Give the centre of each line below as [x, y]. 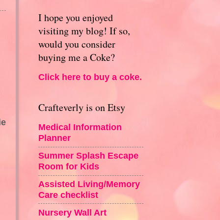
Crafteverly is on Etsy [82, 107]
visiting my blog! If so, [84, 30]
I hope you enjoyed [75, 17]
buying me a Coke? [76, 57]
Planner [54, 138]
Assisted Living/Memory [89, 184]
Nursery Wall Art [72, 212]
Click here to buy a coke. [90, 77]
